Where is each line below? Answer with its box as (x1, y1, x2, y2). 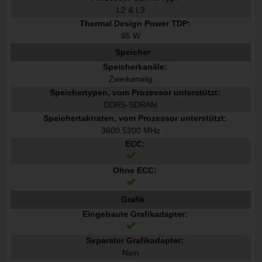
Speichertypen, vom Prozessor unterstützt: (49, 87, 220, 97)
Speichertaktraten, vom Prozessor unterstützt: (43, 113, 227, 123)
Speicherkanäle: (102, 61, 167, 71)
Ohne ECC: (113, 165, 157, 175)
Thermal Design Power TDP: (79, 18, 191, 28)
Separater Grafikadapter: (86, 235, 184, 245)
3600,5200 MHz (101, 125, 161, 135)
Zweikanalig (109, 74, 153, 84)
